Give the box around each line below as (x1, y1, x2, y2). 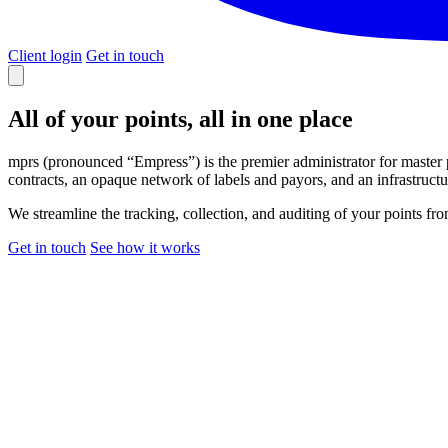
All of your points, (8, 105, 199, 132)
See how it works (90, 238, 200, 256)
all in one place (199, 105, 353, 132)
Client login (8, 47, 82, 64)
